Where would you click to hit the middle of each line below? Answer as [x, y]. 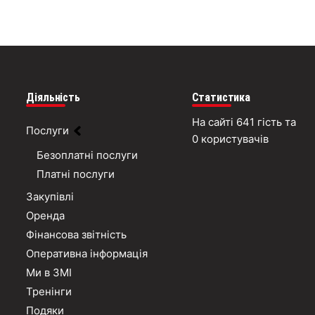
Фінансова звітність [77, 234]
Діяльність [53, 97]
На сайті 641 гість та [244, 122]
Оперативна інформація [87, 253]
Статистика [221, 97]
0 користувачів [230, 139]
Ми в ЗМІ [49, 272]
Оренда [46, 215]
